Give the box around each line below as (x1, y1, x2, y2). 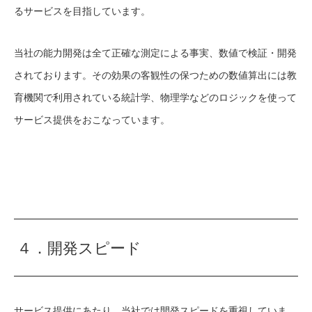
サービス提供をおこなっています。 (14, 114, 170, 125)
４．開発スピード (17, 239, 142, 257)
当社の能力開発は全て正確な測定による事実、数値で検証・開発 (14, 47, 297, 58)
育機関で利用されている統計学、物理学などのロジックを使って (14, 91, 297, 103)
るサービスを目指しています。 (14, 5, 150, 17)
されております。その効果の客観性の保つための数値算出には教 (14, 69, 297, 81)
